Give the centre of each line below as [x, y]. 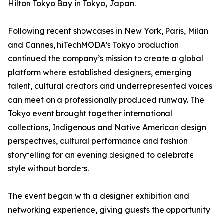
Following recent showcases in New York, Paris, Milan [108, 31]
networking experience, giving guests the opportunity [109, 210]
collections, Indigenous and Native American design [107, 127]
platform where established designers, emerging [100, 72]
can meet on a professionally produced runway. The [106, 100]
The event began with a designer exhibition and [98, 196]
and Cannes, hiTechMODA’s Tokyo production [93, 45]
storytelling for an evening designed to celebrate [101, 155]
